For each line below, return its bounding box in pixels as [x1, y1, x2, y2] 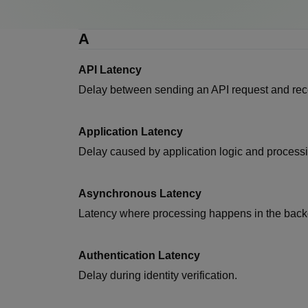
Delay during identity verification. [78, 269, 237, 281]
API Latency [78, 64, 142, 76]
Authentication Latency [78, 250, 200, 261]
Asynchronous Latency [78, 188, 201, 199]
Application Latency [78, 126, 183, 137]
